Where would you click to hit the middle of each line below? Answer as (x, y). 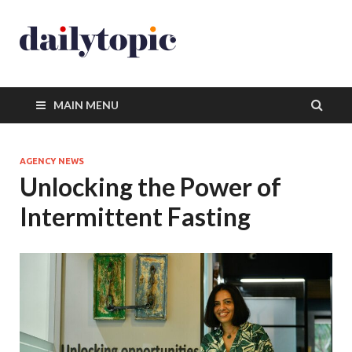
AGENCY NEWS (52, 161)
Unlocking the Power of (150, 187)
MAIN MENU (86, 105)
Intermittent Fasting (135, 216)
